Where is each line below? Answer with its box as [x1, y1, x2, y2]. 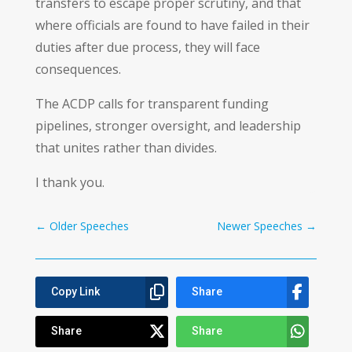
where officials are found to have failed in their [35, 16, 310, 34]
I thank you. [35, 173, 104, 191]
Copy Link [50, 285, 100, 299]
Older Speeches [49, 218, 129, 233]
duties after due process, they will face [35, 38, 260, 56]
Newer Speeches [217, 218, 303, 233]
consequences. [35, 60, 121, 78]
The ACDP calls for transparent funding [35, 94, 269, 112]
